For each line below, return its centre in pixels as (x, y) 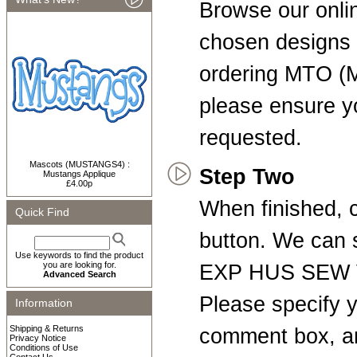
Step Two (247, 177)
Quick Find (42, 212)
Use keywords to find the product (79, 255)
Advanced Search (79, 274)
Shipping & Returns (47, 328)
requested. (251, 138)
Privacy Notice (38, 338)
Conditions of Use (44, 347)
